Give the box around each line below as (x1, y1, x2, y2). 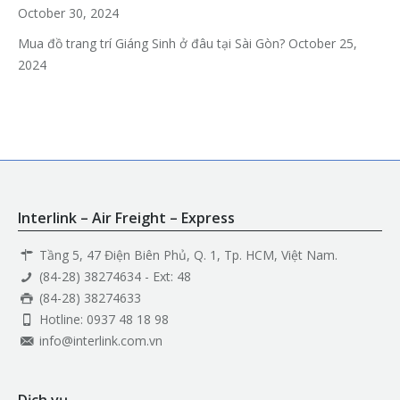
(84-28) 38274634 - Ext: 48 (35, 268, 191, 286)
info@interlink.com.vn (35, 332, 162, 350)
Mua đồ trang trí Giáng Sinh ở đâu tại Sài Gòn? (18, 35, 285, 53)
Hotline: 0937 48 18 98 (35, 311, 169, 329)
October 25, (288, 35, 357, 53)
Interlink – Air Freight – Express (18, 208, 235, 229)
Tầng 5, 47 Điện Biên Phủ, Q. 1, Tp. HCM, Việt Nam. (35, 246, 337, 264)
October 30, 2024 (18, 4, 119, 22)
